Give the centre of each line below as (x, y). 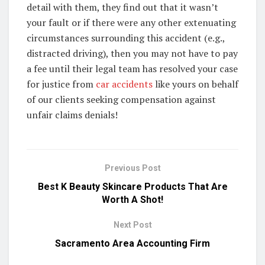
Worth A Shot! (132, 199)
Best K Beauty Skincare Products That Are (132, 186)
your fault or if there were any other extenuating (131, 22)
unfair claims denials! (72, 114)
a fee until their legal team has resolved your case (132, 68)
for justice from (61, 84)
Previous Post (132, 168)
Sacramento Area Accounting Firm (132, 243)
